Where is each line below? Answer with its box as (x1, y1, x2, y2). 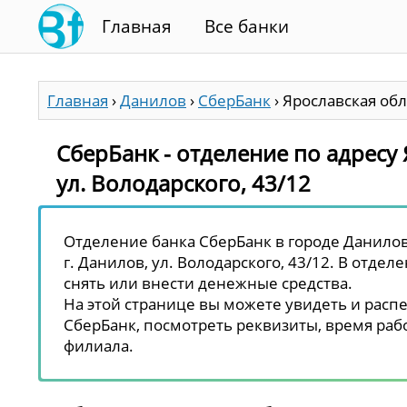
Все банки (204, 15, 289, 38)
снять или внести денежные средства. (64, 272, 352, 293)
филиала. (64, 334, 134, 356)
